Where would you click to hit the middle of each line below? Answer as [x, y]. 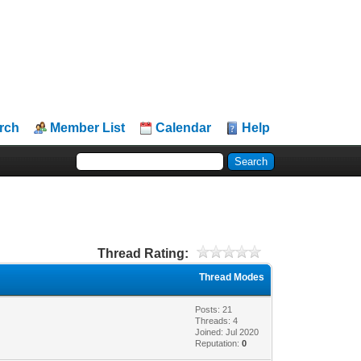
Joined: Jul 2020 [227, 332]
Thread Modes [232, 277]
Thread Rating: [143, 253]
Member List [88, 128]
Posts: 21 [214, 309]
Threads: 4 [217, 320]
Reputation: [219, 343]
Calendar [184, 128]
